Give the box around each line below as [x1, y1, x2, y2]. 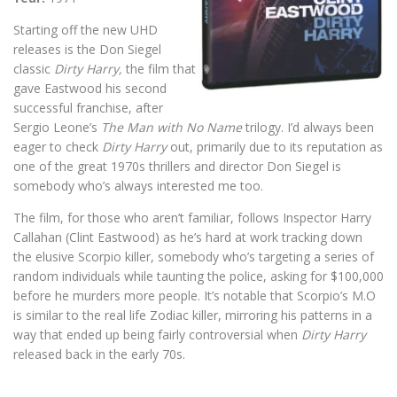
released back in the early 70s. [13, 346, 189, 363]
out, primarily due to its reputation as [170, 138, 383, 156]
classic [13, 60, 54, 78]
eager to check [13, 138, 102, 156]
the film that [126, 60, 196, 78]
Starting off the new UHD [13, 21, 158, 39]
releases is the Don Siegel [13, 41, 161, 58]
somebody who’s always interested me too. [13, 177, 267, 195]
